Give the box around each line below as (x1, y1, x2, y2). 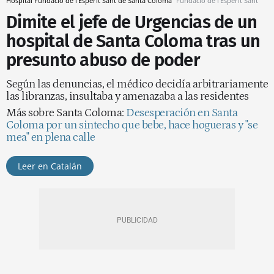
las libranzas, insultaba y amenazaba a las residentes (6, 90, 249, 103)
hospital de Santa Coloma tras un (6, 31, 260, 52)
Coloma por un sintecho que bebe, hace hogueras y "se (6, 119, 257, 131)
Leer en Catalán (18, 160, 82, 172)
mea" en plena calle (6, 131, 95, 144)
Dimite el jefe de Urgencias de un (6, 12, 257, 33)
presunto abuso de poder (6, 50, 200, 71)
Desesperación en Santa (126, 106, 237, 119)
